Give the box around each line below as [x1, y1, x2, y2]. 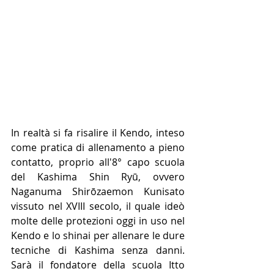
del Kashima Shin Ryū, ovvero [11, 169, 185, 183]
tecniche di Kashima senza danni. [11, 243, 185, 257]
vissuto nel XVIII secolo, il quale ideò [11, 199, 185, 213]
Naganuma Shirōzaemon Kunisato [11, 184, 185, 198]
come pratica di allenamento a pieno [11, 140, 185, 154]
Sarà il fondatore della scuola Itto [11, 257, 185, 272]
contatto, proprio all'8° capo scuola [11, 155, 185, 169]
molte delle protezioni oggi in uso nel [11, 213, 185, 228]
